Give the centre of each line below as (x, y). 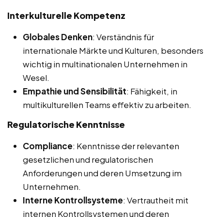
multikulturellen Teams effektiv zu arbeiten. (107, 104)
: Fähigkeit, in (152, 91)
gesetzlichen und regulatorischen (88, 159)
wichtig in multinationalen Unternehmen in (105, 64)
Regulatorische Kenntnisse (66, 124)
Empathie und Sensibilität (75, 91)
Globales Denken (58, 37)
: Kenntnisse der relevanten (126, 146)
